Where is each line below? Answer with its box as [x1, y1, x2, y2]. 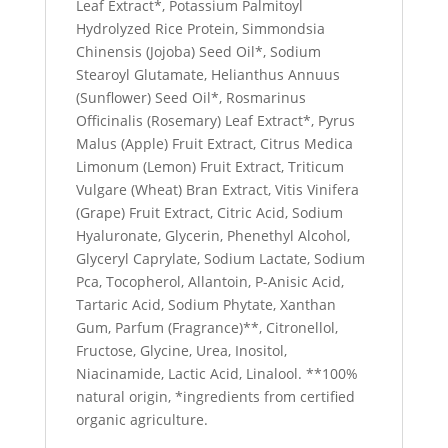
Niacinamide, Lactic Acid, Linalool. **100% [75, 364, 358, 383]
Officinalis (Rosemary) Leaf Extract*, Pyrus [75, 111, 355, 130]
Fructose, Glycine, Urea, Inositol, [75, 341, 287, 360]
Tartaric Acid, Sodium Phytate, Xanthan [75, 295, 336, 314]
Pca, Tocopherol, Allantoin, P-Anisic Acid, [75, 272, 344, 291]
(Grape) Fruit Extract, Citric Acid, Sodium [75, 203, 343, 222]
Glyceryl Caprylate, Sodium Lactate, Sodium [75, 249, 365, 268]
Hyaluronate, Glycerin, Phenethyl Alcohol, [75, 226, 350, 245]
